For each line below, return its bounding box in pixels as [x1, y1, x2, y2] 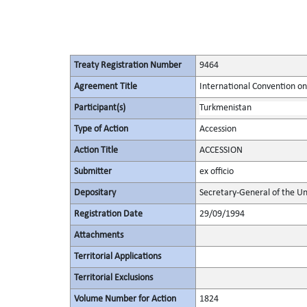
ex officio [199, 167, 234, 177]
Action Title [73, 145, 118, 156]
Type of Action [73, 124, 128, 134]
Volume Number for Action [73, 294, 176, 304]
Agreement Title [73, 82, 137, 92]
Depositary [73, 188, 116, 198]
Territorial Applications [73, 251, 161, 262]
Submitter [73, 167, 112, 177]
